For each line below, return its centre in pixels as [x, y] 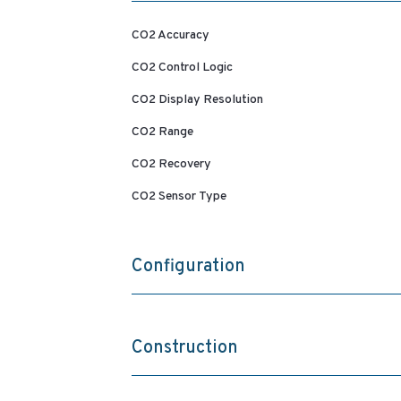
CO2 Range [162, 132]
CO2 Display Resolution [197, 100]
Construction [184, 349]
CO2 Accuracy [170, 36]
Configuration [188, 267]
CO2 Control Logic [182, 68]
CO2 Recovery [171, 165]
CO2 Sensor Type [179, 197]
